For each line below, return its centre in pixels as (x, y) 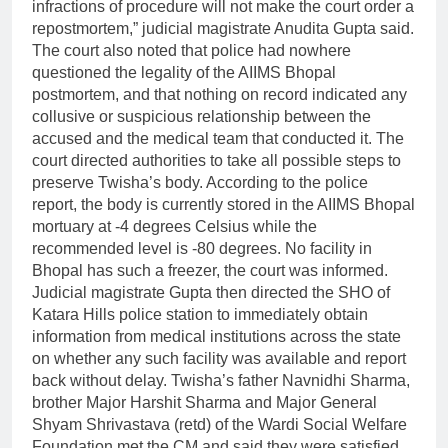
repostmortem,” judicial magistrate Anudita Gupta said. (223, 29)
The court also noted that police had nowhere (191, 51)
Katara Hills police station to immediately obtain (200, 315)
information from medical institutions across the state (216, 337)
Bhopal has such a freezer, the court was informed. (210, 271)
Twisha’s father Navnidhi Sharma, (290, 381)
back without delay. (99, 381)
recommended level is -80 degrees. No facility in (202, 249)
